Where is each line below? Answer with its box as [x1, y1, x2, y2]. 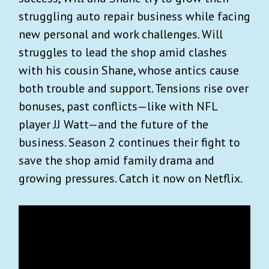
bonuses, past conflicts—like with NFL [19, 98, 217, 114]
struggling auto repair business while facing [19, 8, 250, 24]
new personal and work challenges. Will [19, 26, 223, 42]
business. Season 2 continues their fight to [19, 134, 240, 150]
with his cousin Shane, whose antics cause [19, 62, 239, 78]
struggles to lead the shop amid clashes [19, 44, 227, 60]
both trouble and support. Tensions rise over [19, 80, 249, 96]
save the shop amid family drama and [19, 152, 214, 168]
